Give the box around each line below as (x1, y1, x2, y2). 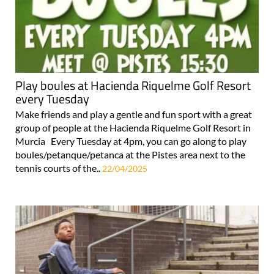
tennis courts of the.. (15, 161, 102, 174)
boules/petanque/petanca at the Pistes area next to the (15, 148, 245, 160)
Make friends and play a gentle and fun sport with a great (15, 108, 252, 120)
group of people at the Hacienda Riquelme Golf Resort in (15, 121, 251, 133)
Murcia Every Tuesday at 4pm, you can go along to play (15, 135, 246, 147)
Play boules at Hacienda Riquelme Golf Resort (15, 75, 251, 95)
